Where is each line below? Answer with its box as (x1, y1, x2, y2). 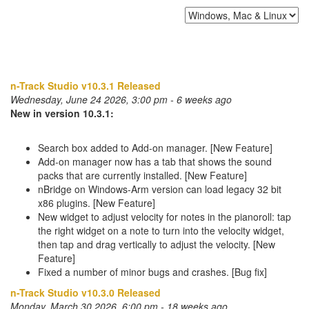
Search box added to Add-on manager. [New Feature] (38, 141, 272, 154)
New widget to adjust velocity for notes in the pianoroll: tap (38, 210, 291, 223)
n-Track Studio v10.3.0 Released (10, 286, 161, 299)
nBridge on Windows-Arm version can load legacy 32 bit (38, 182, 281, 196)
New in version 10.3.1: (10, 106, 114, 120)
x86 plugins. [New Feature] (38, 196, 155, 210)
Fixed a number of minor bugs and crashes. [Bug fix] (38, 265, 267, 279)
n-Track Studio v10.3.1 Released (10, 79, 161, 92)
